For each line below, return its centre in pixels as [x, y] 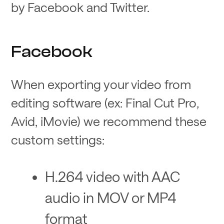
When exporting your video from [101, 84]
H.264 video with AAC [112, 176]
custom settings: [58, 140]
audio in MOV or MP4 [110, 197]
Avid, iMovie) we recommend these [109, 121]
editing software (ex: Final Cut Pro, [105, 103]
